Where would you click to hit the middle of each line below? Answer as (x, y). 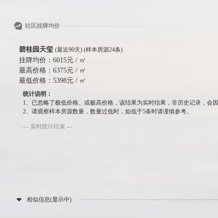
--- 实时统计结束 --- (48, 127)
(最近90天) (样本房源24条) (89, 50)
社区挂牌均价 (43, 26)
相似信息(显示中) (49, 199)
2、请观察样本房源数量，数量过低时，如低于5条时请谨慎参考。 (108, 112)
